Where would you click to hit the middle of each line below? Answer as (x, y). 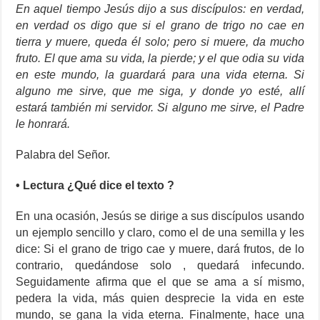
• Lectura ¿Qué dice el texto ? (95, 186)
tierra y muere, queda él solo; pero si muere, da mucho (160, 42)
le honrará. (45, 124)
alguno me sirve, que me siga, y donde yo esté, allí (160, 91)
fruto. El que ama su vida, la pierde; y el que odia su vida (160, 59)
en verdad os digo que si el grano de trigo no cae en (160, 26)
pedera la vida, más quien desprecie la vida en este (160, 299)
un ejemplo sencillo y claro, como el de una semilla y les (160, 233)
